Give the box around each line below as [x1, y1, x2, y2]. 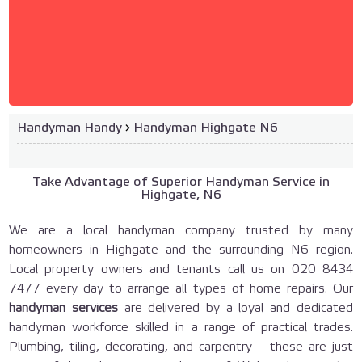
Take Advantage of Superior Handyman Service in [32, 176, 330, 189]
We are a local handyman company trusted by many [9, 225, 353, 238]
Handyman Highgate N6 [133, 122, 279, 135]
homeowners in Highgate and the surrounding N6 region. [9, 244, 353, 257]
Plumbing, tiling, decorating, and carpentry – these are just [9, 341, 353, 354]
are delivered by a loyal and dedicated [117, 302, 353, 315]
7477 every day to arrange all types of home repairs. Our [9, 283, 353, 296]
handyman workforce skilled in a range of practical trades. [9, 322, 353, 335]
